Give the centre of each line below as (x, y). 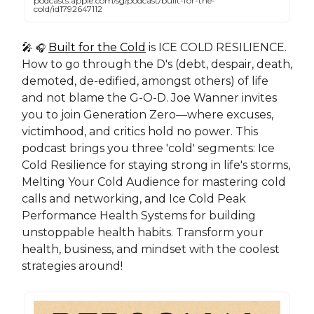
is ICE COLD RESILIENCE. (216, 47)
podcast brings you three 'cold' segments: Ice (148, 148)
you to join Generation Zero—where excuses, (148, 114)
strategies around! (72, 266)
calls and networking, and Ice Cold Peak (134, 198)
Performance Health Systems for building (139, 215)
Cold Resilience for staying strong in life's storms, (156, 165)
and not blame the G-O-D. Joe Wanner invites (149, 97)
